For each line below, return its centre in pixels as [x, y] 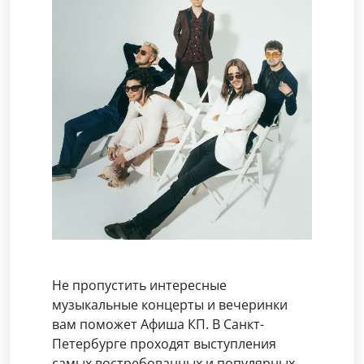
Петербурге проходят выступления [164, 344]
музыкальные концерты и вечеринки [170, 305]
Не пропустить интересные [139, 285]
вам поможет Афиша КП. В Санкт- [158, 324]
